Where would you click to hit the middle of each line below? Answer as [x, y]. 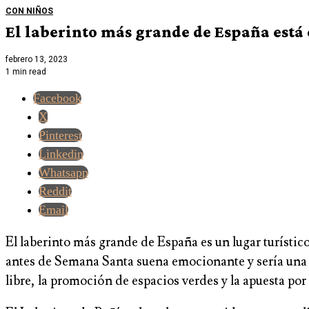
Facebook [57, 98]
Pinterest [60, 136]
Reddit [55, 191]
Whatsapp [63, 173]
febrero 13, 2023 [37, 60]
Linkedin [61, 154]
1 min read [26, 72]
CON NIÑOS [29, 11]
